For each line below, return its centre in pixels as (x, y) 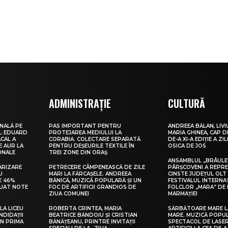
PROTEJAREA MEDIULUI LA (85, 133)
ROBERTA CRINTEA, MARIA (85, 209)
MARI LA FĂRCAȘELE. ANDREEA (90, 174)
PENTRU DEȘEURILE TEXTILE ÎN (92, 146)
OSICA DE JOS (187, 146)
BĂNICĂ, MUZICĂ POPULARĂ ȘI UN (95, 181)
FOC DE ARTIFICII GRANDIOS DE (93, 187)
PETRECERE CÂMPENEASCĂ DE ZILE (97, 167)
